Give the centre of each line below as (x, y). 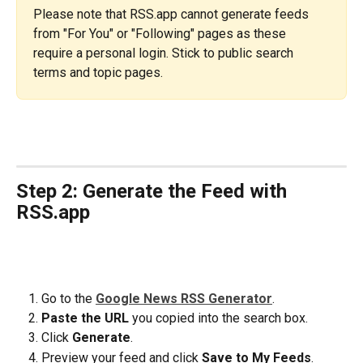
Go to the (68, 298)
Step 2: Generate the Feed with (154, 191)
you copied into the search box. (218, 318)
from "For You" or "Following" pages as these (161, 33)
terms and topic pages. (98, 72)
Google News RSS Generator (184, 298)
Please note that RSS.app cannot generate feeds (173, 14)
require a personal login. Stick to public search (165, 53)
